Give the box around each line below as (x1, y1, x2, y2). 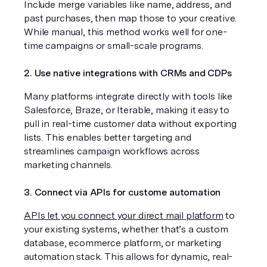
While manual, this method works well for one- (24, 26, 227, 38)
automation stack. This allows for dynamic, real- (24, 250, 233, 262)
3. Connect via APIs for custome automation (24, 186, 221, 198)
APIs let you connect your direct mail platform (24, 209, 223, 221)
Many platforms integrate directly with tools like (24, 90, 233, 102)
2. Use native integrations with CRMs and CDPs (24, 67, 232, 79)
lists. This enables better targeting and (24, 131, 191, 143)
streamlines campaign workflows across (24, 145, 200, 157)
